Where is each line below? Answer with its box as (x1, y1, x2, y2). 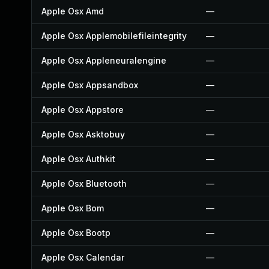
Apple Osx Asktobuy (41, 129, 125, 139)
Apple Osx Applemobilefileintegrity (41, 31, 187, 41)
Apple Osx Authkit (41, 154, 115, 164)
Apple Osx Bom (41, 203, 104, 213)
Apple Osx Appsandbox (41, 80, 138, 90)
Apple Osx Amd (41, 6, 104, 16)
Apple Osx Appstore (41, 104, 124, 115)
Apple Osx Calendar (41, 252, 124, 262)
